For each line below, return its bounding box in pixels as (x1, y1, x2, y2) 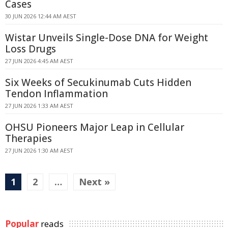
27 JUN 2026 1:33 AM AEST (5, 102, 73, 109)
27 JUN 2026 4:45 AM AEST (5, 57, 73, 65)
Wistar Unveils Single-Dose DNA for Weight (5, 31, 208, 44)
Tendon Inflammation (5, 87, 108, 100)
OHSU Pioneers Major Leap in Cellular (5, 121, 184, 134)
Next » (79, 176, 110, 188)
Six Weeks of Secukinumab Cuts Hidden (5, 76, 191, 89)
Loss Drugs (5, 42, 56, 55)
